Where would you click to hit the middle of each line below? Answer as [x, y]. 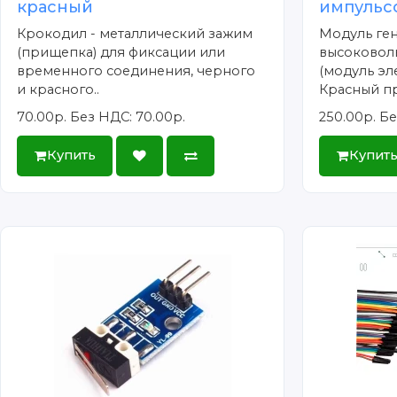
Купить [71, 156]
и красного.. [58, 90]
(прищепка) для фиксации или [121, 53]
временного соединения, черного [136, 71]
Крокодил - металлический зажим [135, 34]
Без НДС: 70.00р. [128, 117]
